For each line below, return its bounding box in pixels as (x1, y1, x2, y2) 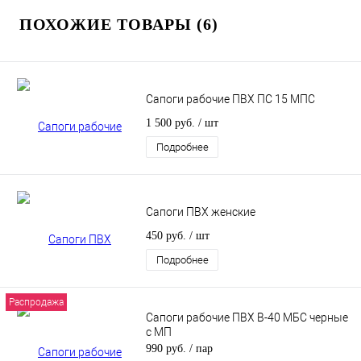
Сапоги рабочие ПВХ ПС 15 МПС (146, 93, 315, 106)
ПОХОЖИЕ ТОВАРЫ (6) (19, 15, 218, 34)
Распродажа (9, 297, 64, 309)
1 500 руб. (146, 117, 198, 130)
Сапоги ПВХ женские (146, 205, 255, 219)
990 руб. (146, 342, 189, 355)
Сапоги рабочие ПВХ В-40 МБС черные (146, 311, 348, 325)
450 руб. (146, 230, 189, 243)
